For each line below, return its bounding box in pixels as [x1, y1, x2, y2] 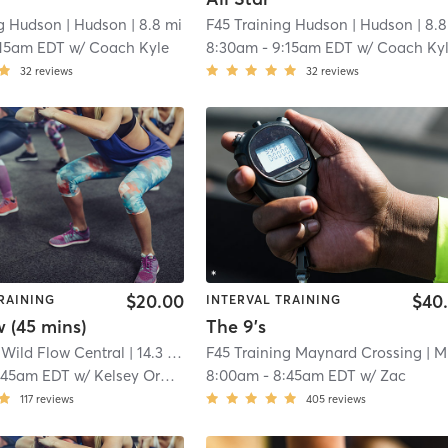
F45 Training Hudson [206, 14, 349, 34]
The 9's [206, 315, 267, 339]
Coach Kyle [89, 37, 170, 57]
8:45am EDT [273, 366, 357, 386]
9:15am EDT [272, 37, 354, 57]
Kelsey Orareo [94, 366, 161, 386]
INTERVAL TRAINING [206, 292, 342, 308]
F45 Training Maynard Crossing [206, 343, 423, 363]
